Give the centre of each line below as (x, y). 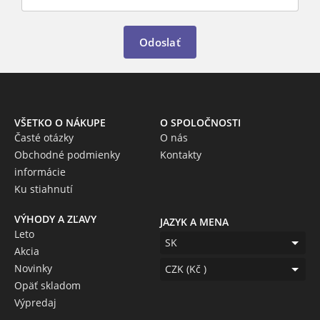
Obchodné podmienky (67, 155)
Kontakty (181, 155)
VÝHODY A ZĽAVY (55, 219)
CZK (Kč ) (186, 269)
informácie (40, 172)
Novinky (33, 269)
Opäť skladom (47, 286)
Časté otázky (44, 138)
